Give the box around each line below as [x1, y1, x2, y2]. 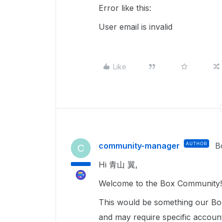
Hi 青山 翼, [99, 160, 138, 169]
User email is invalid [99, 22, 172, 32]
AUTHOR [186, 141, 207, 146]
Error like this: [99, 3, 151, 13]
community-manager [99, 141, 180, 151]
